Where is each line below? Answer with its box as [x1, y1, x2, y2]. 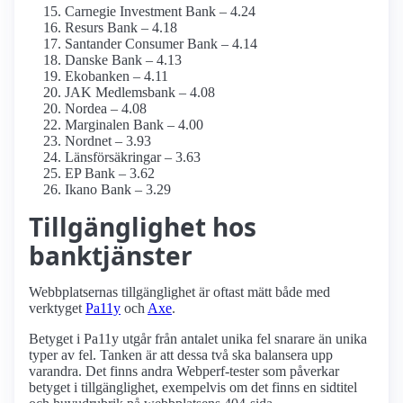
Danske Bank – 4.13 [65, 52, 182, 68]
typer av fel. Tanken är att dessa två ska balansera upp [29, 347, 333, 363]
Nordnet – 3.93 [65, 133, 151, 149]
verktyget [29, 300, 85, 317]
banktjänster [29, 238, 193, 273]
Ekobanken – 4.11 [65, 68, 168, 85]
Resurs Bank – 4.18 [65, 20, 177, 36]
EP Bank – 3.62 [65, 166, 155, 182]
